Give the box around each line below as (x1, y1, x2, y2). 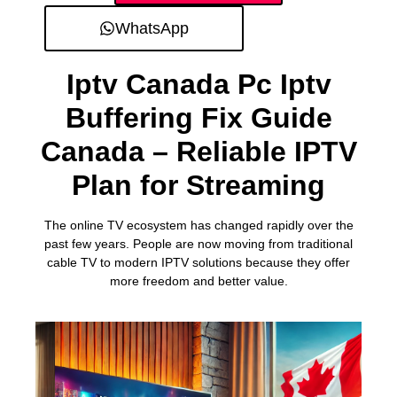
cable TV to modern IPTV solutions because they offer (47, 255, 350, 270)
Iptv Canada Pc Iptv (66, 68, 331, 101)
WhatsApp (115, 19, 189, 38)
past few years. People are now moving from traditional (44, 237, 353, 252)
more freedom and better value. (109, 274, 288, 289)
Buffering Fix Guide (65, 102, 332, 135)
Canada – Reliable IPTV (40, 136, 357, 168)
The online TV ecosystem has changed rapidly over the (43, 218, 354, 233)
